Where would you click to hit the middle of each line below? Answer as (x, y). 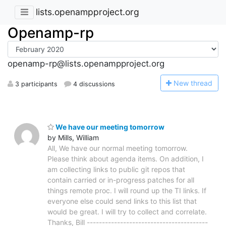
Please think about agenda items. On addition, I (126, 158)
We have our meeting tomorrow (109, 127)
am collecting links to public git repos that (116, 169)
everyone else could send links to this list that (122, 201)
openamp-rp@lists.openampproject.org (86, 64)
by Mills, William (73, 137)
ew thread (196, 83)
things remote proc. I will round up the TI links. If (127, 190)
